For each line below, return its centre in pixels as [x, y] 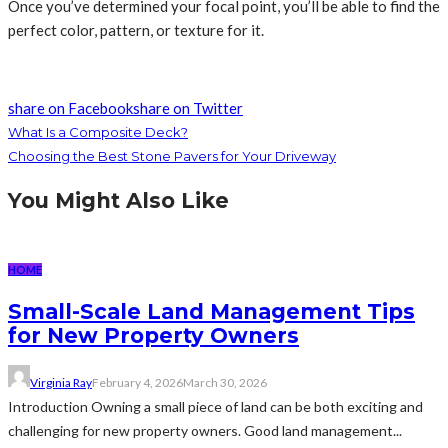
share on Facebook [70, 108]
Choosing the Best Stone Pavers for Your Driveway [172, 156]
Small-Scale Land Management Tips [211, 311]
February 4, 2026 [137, 383]
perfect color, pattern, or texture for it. [136, 30]
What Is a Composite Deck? [98, 132]
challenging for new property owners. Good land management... [205, 431]
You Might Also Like [118, 201]
